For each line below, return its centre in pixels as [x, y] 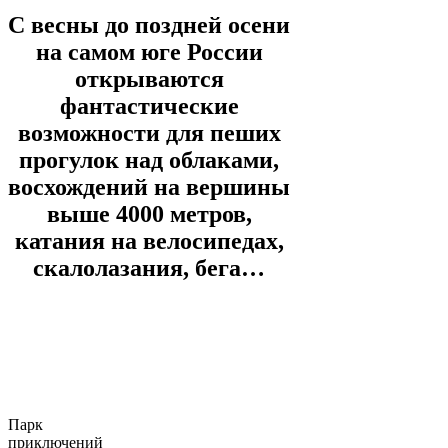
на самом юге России [149, 51]
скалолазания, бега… [149, 267]
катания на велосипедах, [149, 240]
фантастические [149, 105]
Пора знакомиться [224, 381]
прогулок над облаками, [149, 159]
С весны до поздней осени [149, 24]
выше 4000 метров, [149, 213]
